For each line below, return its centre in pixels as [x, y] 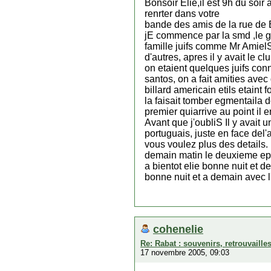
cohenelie [178, 229]
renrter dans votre [182, 14]
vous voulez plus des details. [206, 144]
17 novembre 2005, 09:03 [185, 253]
